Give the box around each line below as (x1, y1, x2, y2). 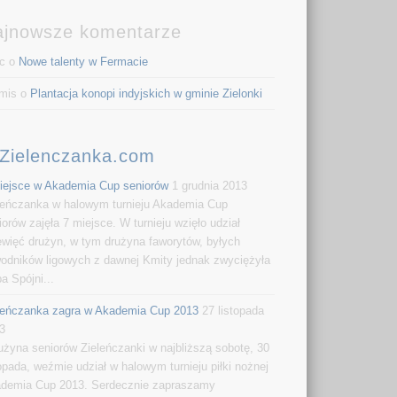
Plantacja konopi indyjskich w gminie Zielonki (30, 87, 263, 101)
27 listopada (202, 304, 265, 318)
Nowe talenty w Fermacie (19, 55, 149, 69)
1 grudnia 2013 (172, 179, 248, 193)
